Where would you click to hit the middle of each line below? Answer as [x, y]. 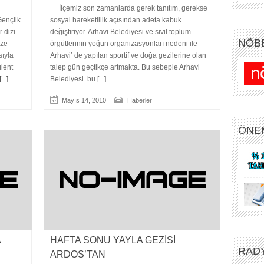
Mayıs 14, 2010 [84, 100]
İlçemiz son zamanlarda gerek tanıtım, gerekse [129, 8]
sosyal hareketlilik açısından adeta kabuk [116, 20]
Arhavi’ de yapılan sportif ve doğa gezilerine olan [128, 55]
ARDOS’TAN [78, 254]
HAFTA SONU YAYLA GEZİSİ [113, 240]
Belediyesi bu [73, 79]
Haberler [140, 100]
